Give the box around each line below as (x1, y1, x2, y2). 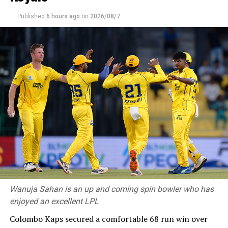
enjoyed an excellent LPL (9, 196, 99, 206)
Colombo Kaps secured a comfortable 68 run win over (9, 213, 208, 224)
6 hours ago (46, 13, 80, 20)
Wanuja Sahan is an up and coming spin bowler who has (9, 184, 214, 194)
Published (17, 13, 45, 20)
